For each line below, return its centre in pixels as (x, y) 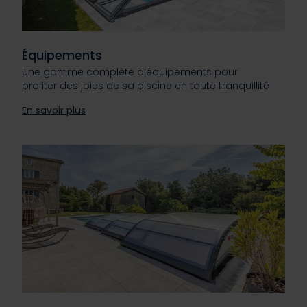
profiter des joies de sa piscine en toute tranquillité (146, 86)
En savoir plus (54, 111)
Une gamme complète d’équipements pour (130, 72)
